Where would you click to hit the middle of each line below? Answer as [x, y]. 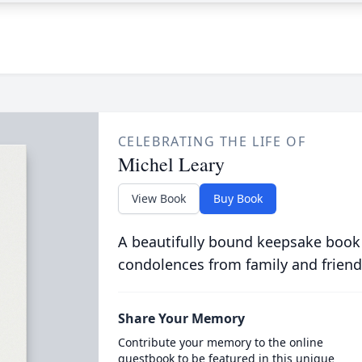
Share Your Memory [181, 318]
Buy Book [238, 198]
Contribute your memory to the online [220, 342]
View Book [158, 198]
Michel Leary [171, 164]
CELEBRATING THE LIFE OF [212, 141]
